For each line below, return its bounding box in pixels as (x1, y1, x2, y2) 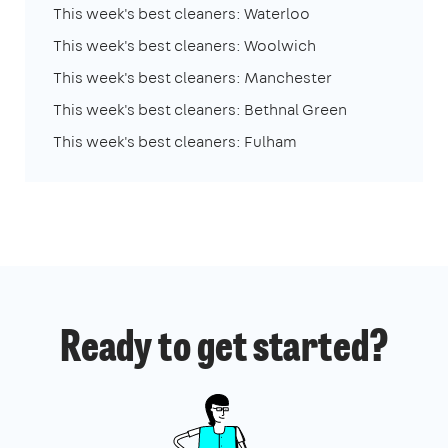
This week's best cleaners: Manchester (53, 66, 332, 88)
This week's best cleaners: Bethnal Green (53, 98, 347, 120)
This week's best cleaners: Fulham (53, 130, 297, 152)
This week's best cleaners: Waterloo (53, 2, 310, 24)
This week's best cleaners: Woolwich (53, 34, 316, 56)
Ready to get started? (59, 328, 389, 371)
